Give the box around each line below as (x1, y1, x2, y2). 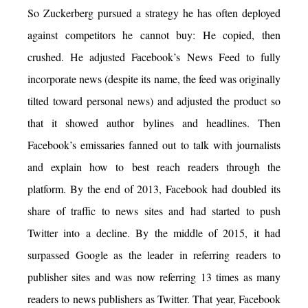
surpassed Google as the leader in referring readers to (27, 247, 280, 263)
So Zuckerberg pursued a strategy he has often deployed (27, 5, 280, 21)
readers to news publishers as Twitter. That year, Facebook (27, 291, 280, 307)
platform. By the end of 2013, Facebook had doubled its (27, 181, 280, 197)
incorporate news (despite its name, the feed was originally (27, 71, 280, 87)
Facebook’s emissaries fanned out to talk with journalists (27, 137, 280, 153)
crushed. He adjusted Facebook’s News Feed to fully (27, 49, 280, 65)
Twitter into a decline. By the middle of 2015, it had (27, 225, 280, 241)
